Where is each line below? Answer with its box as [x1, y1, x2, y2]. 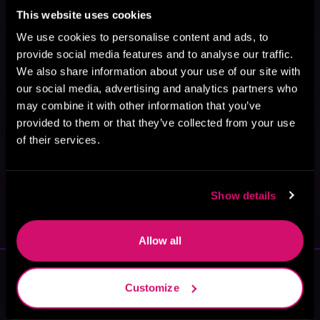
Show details [211, 189, 276, 201]
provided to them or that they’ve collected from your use [16, 116, 295, 129]
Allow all [138, 234, 182, 247]
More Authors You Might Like [13, 260, 286, 283]
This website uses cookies [16, 8, 152, 21]
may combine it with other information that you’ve [16, 99, 261, 112]
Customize [124, 281, 179, 294]
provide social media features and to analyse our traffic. [16, 48, 294, 61]
